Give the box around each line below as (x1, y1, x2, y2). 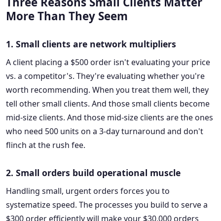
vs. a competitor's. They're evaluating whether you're (6, 71, 205, 82)
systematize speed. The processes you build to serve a (6, 199, 208, 211)
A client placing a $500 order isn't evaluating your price (6, 57, 210, 68)
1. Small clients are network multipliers (6, 38, 176, 50)
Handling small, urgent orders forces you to (6, 185, 170, 197)
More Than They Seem (6, 8, 128, 24)
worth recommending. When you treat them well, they (6, 84, 209, 96)
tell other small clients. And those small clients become (6, 98, 210, 110)
